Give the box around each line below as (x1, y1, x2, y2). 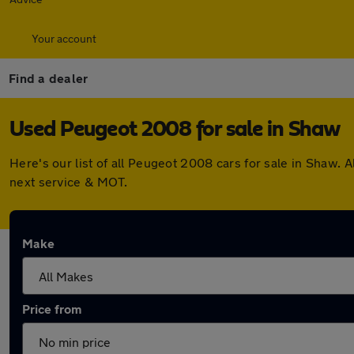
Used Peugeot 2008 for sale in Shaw (9, 119, 341, 141)
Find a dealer (9, 70, 88, 85)
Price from (22, 301, 81, 316)
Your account (32, 32, 96, 45)
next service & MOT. (9, 174, 128, 189)
